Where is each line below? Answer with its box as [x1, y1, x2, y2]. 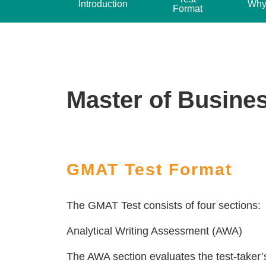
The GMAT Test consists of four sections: [66, 199, 261, 211]
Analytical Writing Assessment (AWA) [66, 224, 242, 237]
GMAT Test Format [66, 160, 232, 179]
